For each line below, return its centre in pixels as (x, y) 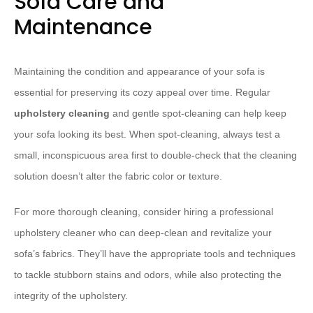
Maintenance (83, 27)
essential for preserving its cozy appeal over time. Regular (142, 92)
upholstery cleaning (62, 113)
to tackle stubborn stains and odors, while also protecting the (148, 275)
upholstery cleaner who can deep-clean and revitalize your (143, 233)
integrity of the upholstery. (71, 296)
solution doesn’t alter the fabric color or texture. (118, 176)
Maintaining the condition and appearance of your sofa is (139, 71)
